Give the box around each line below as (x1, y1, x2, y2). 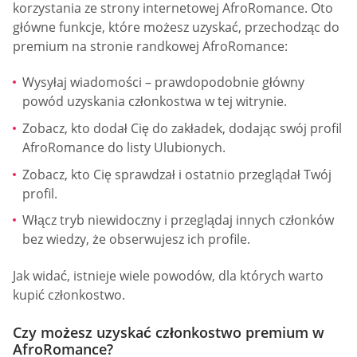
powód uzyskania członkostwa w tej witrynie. (22, 92, 287, 111)
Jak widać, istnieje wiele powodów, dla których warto (13, 266, 324, 284)
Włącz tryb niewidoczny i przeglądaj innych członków (22, 211, 334, 229)
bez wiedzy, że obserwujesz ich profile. (22, 230, 250, 249)
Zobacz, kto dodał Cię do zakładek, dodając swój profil (22, 120, 342, 137)
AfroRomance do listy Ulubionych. (22, 139, 226, 156)
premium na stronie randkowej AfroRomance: (13, 37, 288, 55)
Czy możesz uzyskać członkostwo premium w (13, 322, 324, 342)
